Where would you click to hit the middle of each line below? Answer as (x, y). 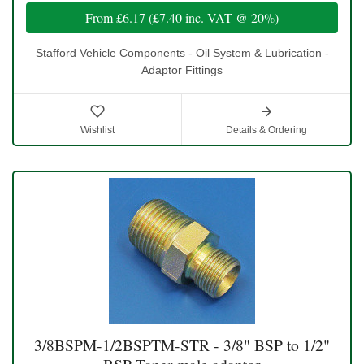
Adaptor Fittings (182, 70)
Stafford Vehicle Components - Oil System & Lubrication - (182, 53)
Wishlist (97, 130)
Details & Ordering (266, 130)
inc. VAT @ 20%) (230, 18)
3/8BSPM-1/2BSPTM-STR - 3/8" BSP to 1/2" (182, 345)
